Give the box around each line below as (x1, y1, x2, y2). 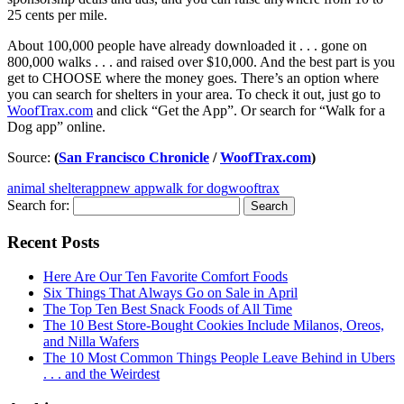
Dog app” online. (7, 118, 106, 134)
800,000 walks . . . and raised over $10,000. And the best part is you (7, 53, 395, 69)
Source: (7, 149, 54, 165)
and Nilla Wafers (43, 334, 139, 350)
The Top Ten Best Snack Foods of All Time (43, 301, 292, 317)
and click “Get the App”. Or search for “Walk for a (93, 102, 385, 118)
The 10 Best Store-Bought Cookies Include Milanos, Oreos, (43, 317, 384, 334)
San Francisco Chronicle (59, 149, 209, 165)
